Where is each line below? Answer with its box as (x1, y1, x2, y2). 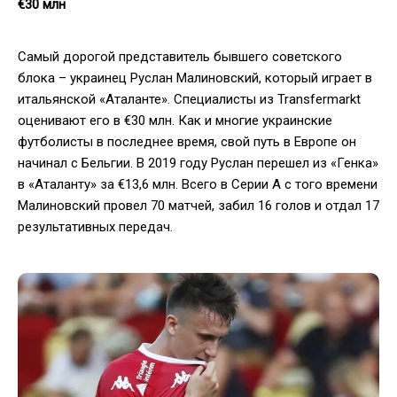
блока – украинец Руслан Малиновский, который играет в (18, 69, 372, 86)
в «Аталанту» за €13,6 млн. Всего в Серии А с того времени (18, 175, 378, 192)
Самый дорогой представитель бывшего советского (18, 48, 342, 65)
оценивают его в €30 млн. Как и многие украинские (18, 112, 332, 128)
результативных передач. (18, 218, 173, 235)
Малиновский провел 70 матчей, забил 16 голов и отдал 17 (18, 197, 379, 214)
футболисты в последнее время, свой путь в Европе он (18, 133, 356, 150)
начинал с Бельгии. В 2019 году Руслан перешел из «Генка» (18, 154, 378, 171)
